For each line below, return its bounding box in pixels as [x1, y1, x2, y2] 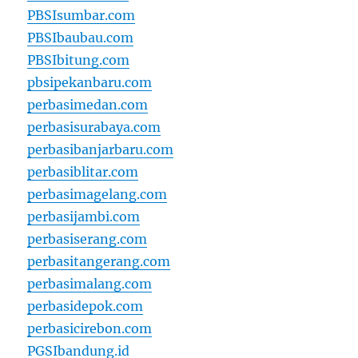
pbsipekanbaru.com [27, 74, 153, 91]
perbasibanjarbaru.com [27, 141, 174, 158]
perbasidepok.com [27, 298, 144, 315]
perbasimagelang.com [27, 186, 168, 203]
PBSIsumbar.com [27, 7, 136, 24]
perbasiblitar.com [27, 164, 139, 181]
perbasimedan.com [27, 97, 149, 113]
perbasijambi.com [27, 209, 141, 225]
